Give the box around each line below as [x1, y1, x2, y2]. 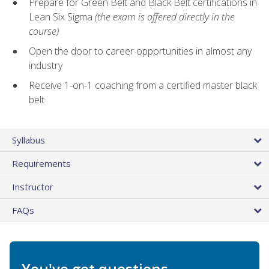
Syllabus [12, 133, 45, 146]
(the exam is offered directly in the [95, 10, 235, 24]
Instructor [12, 180, 53, 193]
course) [29, 25, 59, 38]
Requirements [12, 157, 71, 169]
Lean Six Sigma [29, 10, 95, 24]
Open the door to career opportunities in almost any [29, 44, 252, 58]
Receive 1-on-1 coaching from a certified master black [29, 78, 257, 92]
